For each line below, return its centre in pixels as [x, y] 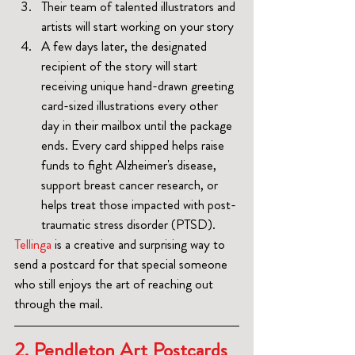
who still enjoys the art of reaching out [115, 284]
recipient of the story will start [121, 66]
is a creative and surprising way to [140, 244]
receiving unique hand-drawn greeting [139, 86]
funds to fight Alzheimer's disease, [130, 165]
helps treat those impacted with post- [139, 205]
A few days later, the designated [126, 46]
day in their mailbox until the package [138, 126]
